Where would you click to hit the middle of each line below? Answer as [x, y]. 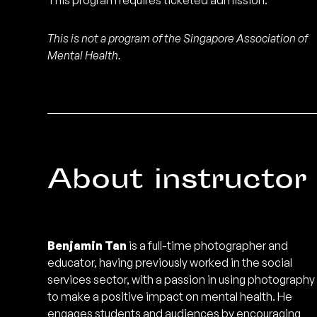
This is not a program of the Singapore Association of [178, 39]
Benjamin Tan [87, 246]
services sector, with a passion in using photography [181, 280]
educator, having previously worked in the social [170, 263]
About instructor [177, 183]
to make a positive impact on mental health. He [170, 297]
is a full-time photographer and [208, 246]
